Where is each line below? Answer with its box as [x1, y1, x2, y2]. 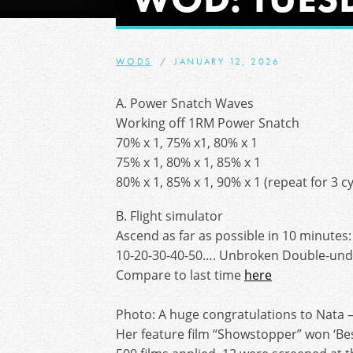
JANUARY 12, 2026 [174, 55, 281, 68]
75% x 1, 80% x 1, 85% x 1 [116, 154, 261, 171]
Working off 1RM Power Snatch [116, 114, 299, 132]
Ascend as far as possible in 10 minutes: [116, 227, 351, 244]
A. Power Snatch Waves [116, 95, 254, 112]
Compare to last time [116, 266, 244, 284]
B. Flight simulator [116, 207, 223, 225]
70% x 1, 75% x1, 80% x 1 [116, 134, 258, 151]
